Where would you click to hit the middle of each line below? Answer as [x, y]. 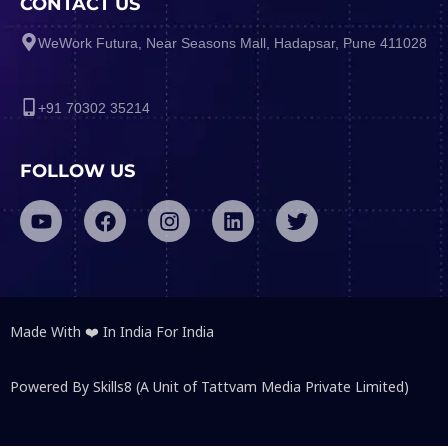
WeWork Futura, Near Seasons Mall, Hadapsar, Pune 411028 [232, 43]
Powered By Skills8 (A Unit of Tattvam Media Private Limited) [209, 386]
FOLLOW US [77, 171]
